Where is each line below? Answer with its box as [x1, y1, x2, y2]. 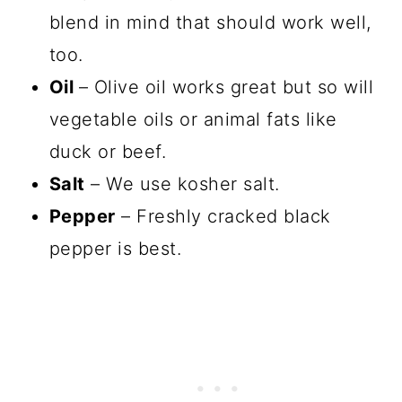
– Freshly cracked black [115, 205, 331, 228]
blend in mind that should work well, [48, 12, 371, 34]
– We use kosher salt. [84, 173, 280, 196]
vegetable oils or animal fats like [48, 109, 337, 131]
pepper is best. [48, 238, 182, 260]
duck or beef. [48, 141, 167, 163]
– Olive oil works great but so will [78, 76, 374, 99]
